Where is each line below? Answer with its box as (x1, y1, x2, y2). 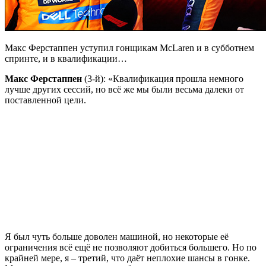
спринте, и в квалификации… (5, 53, 127, 64)
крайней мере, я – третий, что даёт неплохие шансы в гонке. (5, 253, 250, 264)
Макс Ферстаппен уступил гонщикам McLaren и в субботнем (5, 43, 254, 53)
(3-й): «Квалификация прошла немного (82, 74, 243, 84)
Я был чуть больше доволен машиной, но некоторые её (5, 232, 229, 242)
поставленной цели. (5, 95, 86, 106)
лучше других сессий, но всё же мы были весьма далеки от (5, 84, 244, 95)
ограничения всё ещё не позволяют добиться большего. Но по (5, 242, 256, 253)
